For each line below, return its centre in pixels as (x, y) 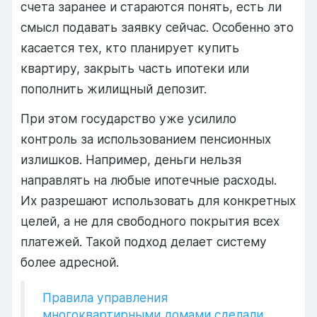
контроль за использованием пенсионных (146, 139)
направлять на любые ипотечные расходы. (149, 180)
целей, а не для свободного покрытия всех (150, 221)
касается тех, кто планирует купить (130, 48)
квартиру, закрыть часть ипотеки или (135, 69)
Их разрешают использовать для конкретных (158, 200)
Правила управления (105, 298)
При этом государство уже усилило (129, 118)
